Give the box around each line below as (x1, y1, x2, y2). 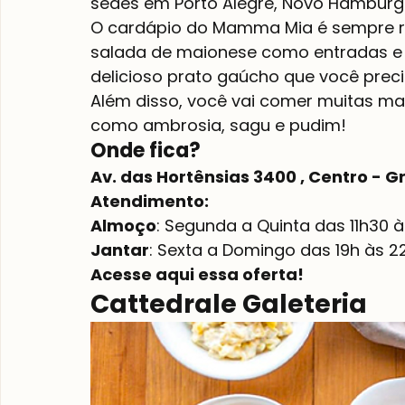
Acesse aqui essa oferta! (90, 263, 304, 286)
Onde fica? (90, 137, 201, 165)
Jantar (90, 239, 149, 261)
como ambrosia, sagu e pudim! (90, 114, 346, 137)
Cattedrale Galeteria (90, 287, 367, 322)
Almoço (90, 214, 156, 237)
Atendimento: (90, 190, 209, 212)
